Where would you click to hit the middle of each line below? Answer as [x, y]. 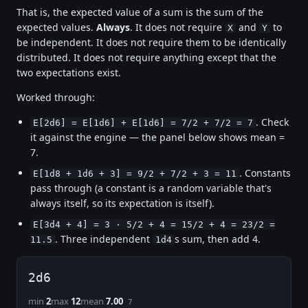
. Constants [265, 173]
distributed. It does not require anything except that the [146, 57]
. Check [272, 122]
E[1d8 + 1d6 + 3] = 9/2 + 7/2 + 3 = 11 [135, 173]
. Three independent [104, 239]
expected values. [56, 27]
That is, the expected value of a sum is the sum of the [140, 12]
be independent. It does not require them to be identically [151, 42]
